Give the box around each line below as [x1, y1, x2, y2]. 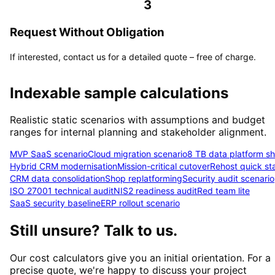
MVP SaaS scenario [10, 149, 88, 160]
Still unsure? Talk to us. [10, 222, 177, 240]
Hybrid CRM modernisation [10, 161, 117, 172]
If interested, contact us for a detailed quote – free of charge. [10, 51, 256, 62]
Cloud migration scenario [88, 149, 187, 160]
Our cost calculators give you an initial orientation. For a [10, 252, 271, 265]
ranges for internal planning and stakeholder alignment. [10, 126, 266, 139]
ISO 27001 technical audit [10, 185, 114, 196]
